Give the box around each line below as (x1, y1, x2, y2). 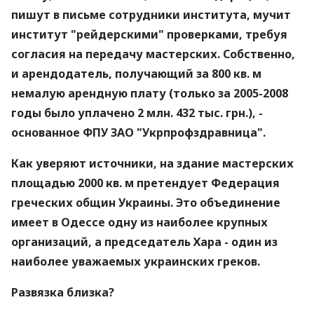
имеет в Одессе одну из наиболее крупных (11, 214, 268, 230)
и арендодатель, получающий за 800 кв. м (11, 66, 261, 81)
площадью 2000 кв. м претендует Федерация (11, 175, 280, 191)
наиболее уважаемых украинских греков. (11, 254, 260, 269)
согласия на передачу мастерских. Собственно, (11, 46, 295, 62)
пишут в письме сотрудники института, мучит (11, 7, 291, 22)
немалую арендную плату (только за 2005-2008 (11, 86, 288, 101)
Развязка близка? (11, 285, 114, 300)
